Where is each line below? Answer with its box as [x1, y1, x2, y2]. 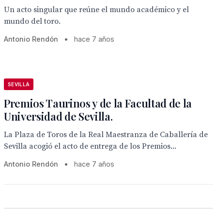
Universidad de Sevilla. [4, 109, 113, 124]
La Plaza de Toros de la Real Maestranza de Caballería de [4, 130, 208, 139]
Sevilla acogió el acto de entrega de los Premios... [4, 141, 176, 151]
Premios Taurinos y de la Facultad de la [4, 96, 192, 110]
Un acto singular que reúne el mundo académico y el [4, 5, 189, 15]
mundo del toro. [4, 16, 61, 26]
